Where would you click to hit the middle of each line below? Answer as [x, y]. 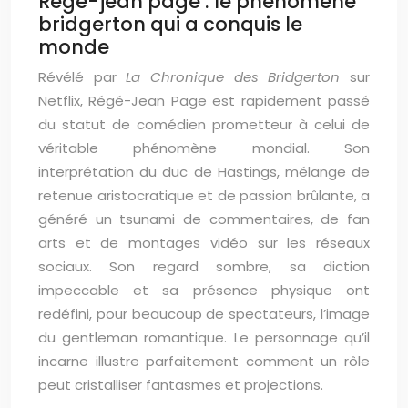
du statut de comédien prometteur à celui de [204, 124]
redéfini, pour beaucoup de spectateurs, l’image [204, 314]
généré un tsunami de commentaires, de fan [204, 219]
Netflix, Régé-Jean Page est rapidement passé [204, 101]
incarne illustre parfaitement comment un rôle [204, 361]
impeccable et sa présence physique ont [204, 290]
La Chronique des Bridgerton [233, 77]
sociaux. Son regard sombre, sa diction [204, 266]
